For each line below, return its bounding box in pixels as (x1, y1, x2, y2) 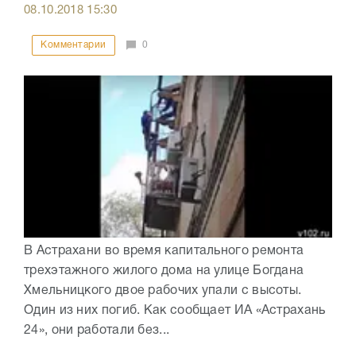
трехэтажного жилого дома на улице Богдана (24, 265, 304, 277)
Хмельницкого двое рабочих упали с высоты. (24, 284, 302, 296)
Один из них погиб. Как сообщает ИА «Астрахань (24, 304, 326, 316)
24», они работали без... (24, 324, 170, 336)
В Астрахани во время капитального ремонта (24, 245, 304, 257)
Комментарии (41, 41, 106, 50)
